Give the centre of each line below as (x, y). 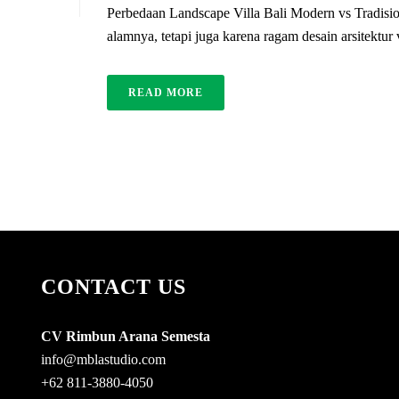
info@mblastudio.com (104, 360)
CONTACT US (114, 287)
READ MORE (166, 93)
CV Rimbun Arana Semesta (126, 337)
